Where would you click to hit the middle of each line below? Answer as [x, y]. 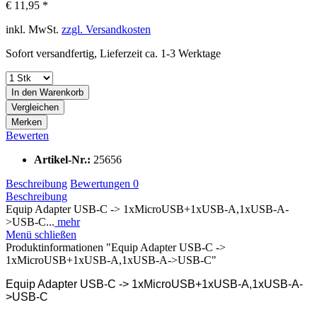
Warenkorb [62, 92]
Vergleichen [35, 107]
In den [24, 92]
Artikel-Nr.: [64, 159]
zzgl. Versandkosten [106, 29]
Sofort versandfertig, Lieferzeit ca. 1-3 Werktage [113, 53]
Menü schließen [41, 234]
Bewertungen [102, 183]
